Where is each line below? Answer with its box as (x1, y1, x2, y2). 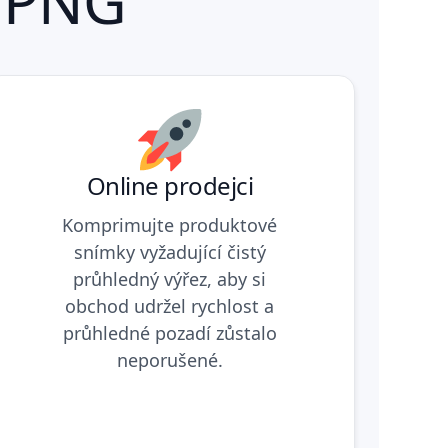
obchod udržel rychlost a (65, 293, 275, 318)
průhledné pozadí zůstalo (62, 320, 277, 345)
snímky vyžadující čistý (73, 239, 266, 264)
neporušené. (116, 347, 223, 372)
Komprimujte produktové (62, 212, 278, 237)
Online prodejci (86, 168, 254, 202)
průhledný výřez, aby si (73, 266, 267, 291)
